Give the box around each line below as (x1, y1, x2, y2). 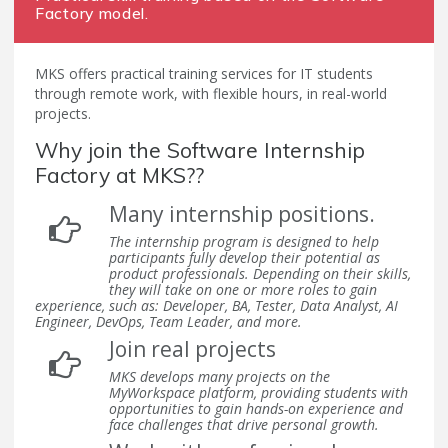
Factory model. (35, 2, 149, 23)
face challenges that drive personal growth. (109, 414, 379, 434)
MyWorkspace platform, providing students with (109, 382, 408, 402)
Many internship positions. (109, 199, 375, 228)
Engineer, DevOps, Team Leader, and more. (35, 311, 302, 331)
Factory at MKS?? (35, 161, 204, 188)
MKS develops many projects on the (109, 366, 330, 386)
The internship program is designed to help (109, 231, 379, 251)
